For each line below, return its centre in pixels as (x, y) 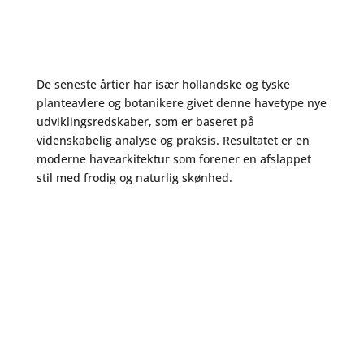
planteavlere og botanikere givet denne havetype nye (181, 103)
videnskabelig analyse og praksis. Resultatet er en (173, 140)
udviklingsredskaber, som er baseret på (145, 121)
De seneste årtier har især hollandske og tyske (163, 84)
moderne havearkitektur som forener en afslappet (173, 159)
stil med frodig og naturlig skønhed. (134, 178)
